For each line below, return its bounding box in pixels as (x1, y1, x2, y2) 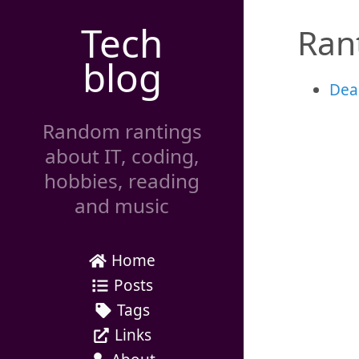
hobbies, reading (44, 167, 200, 195)
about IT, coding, (44, 143, 200, 170)
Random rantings (42, 118, 202, 145)
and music (75, 192, 169, 220)
